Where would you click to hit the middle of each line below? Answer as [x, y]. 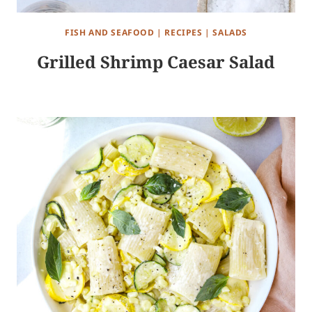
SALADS [230, 33]
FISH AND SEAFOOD [109, 33]
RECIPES [184, 33]
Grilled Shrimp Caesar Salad [156, 62]
